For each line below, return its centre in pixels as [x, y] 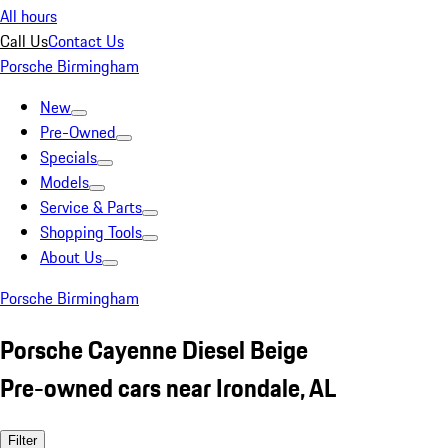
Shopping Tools [91, 232]
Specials [68, 157]
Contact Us [86, 41]
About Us [71, 257]
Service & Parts [91, 207]
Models [64, 182]
